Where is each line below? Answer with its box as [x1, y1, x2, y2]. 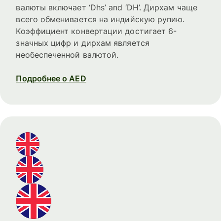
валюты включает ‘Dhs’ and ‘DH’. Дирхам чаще [16, 2, 197, 13]
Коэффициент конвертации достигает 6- [16, 26, 177, 37]
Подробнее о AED [16, 74, 86, 84]
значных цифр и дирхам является [16, 38, 149, 48]
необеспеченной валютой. [16, 50, 119, 60]
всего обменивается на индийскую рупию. [16, 14, 185, 25]
